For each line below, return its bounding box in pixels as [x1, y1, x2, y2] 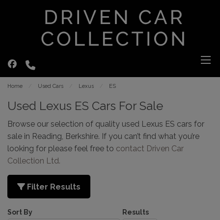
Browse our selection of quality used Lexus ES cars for [7, 119, 204, 129]
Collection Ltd [7, 156, 59, 165]
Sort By [7, 208, 32, 216]
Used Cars [38, 83, 63, 89]
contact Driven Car [116, 144, 184, 153]
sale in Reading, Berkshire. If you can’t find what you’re [7, 132, 199, 141]
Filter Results [25, 182, 81, 192]
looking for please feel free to [7, 144, 116, 153]
